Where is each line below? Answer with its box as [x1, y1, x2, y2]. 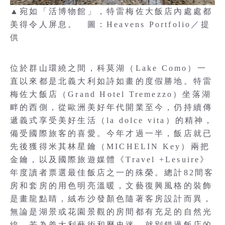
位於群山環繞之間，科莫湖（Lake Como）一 [10, 63, 207, 72]
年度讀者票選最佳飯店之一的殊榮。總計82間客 [10, 168, 214, 177]
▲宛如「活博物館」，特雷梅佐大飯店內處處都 [10, 7, 213, 16]
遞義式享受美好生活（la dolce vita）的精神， [10, 116, 214, 125]
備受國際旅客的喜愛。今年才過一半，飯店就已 [10, 129, 213, 138]
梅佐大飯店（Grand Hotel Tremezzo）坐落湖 [10, 89, 211, 98]
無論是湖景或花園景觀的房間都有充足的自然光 [10, 207, 213, 216]
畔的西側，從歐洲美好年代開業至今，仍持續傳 [10, 102, 213, 111]
